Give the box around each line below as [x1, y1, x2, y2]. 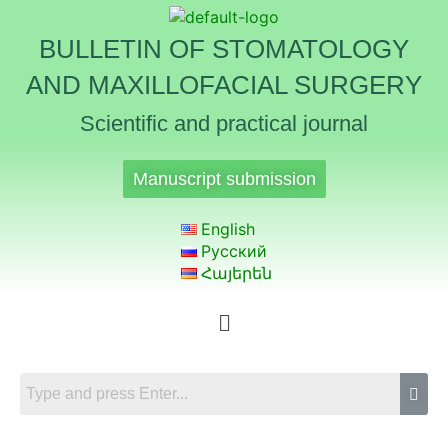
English [201, 219, 256, 239]
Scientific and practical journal [80, 111, 368, 136]
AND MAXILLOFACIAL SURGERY [26, 70, 422, 100]
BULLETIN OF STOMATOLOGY [39, 34, 409, 64]
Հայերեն [201, 263, 273, 283]
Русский [201, 241, 268, 261]
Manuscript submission [132, 169, 316, 189]
